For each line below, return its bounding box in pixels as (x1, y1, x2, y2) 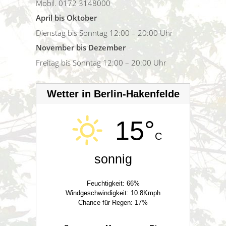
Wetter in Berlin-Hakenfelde (46, 88, 180, 99)
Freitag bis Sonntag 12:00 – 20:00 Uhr (36, 57, 166, 68)
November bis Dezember (36, 42, 126, 52)
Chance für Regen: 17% (78, 198, 148, 206)
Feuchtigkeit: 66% (86, 179, 140, 187)
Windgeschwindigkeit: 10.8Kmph (66, 189, 160, 197)
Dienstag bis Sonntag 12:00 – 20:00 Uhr (36, 27, 173, 38)
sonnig (94, 151, 132, 166)
